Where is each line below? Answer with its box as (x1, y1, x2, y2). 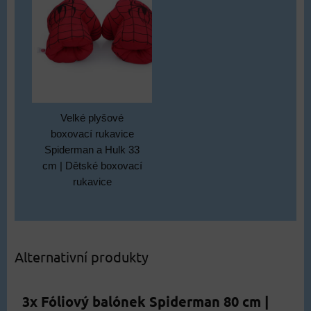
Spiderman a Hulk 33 (44, 144, 140, 155)
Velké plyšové (60, 112, 124, 124)
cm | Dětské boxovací (42, 160, 142, 171)
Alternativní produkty (15, 248, 149, 265)
